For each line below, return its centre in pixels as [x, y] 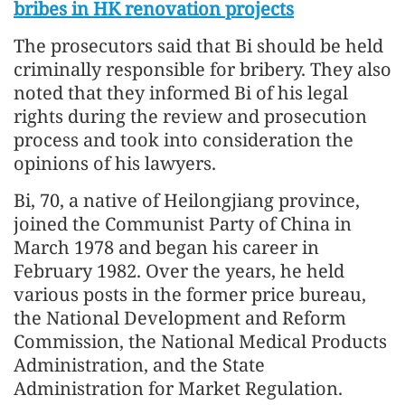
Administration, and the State [139, 364]
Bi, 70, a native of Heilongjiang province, [187, 200]
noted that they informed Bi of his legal [181, 92]
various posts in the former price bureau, [190, 294]
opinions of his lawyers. [115, 163]
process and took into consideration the [184, 139]
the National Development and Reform [180, 317]
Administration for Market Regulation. [178, 388]
